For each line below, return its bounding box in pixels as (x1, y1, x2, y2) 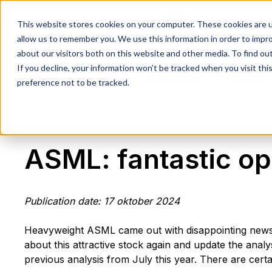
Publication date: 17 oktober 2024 (24, 195, 180, 207)
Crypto (233, 72, 265, 84)
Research (67, 72, 113, 84)
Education (149, 72, 197, 84)
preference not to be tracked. (17, 77, 129, 87)
